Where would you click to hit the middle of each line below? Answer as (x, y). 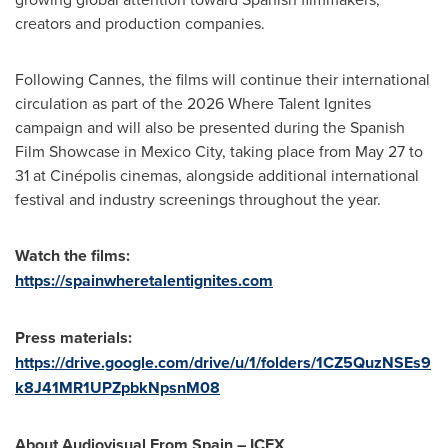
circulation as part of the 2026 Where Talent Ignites (193, 103)
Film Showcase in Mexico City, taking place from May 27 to (219, 151)
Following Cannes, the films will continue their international (222, 79)
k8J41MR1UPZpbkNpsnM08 (117, 387)
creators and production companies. (140, 23)
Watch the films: (72, 255)
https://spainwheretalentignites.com (144, 280)
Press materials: (73, 337)
